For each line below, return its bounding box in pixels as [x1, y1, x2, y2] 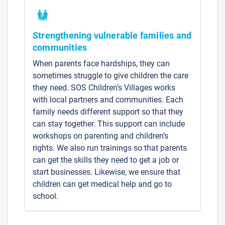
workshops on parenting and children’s [33, 131, 168, 141]
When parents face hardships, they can [33, 58, 170, 68]
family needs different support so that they [33, 106, 183, 117]
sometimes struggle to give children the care [33, 70, 188, 80]
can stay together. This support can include [33, 119, 185, 129]
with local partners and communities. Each [33, 94, 183, 104]
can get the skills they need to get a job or [33, 155, 179, 165]
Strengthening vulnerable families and [33, 30, 192, 41]
